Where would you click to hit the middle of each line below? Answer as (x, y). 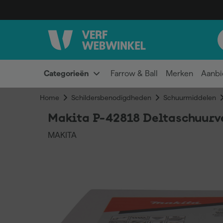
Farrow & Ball (134, 73)
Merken (179, 73)
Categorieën (66, 73)
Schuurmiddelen (190, 98)
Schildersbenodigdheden (111, 98)
